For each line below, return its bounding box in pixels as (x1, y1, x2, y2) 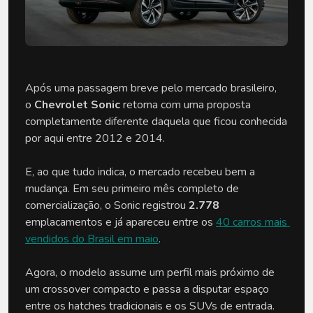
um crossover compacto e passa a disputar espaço (25, 282, 269, 297)
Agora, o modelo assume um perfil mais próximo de (25, 265, 275, 280)
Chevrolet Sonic (34, 97, 120, 112)
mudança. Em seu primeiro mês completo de (25, 181, 239, 196)
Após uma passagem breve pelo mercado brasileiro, (25, 80, 277, 96)
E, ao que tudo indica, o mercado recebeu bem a (25, 164, 255, 180)
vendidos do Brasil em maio (25, 231, 159, 247)
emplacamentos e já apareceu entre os (25, 214, 216, 230)
